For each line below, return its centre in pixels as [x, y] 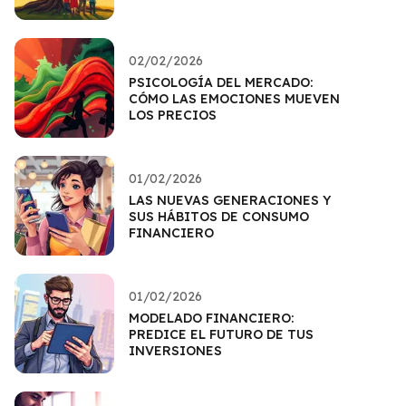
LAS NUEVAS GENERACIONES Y [230, 200]
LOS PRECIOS [173, 115]
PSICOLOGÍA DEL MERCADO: [221, 82]
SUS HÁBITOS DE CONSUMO [219, 216]
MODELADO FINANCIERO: [211, 318]
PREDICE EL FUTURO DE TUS [221, 334]
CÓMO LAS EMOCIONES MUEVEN [234, 98]
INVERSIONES [175, 350]
